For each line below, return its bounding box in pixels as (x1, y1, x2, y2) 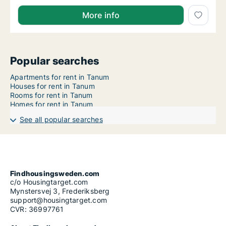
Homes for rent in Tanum (10, 100, 93, 109)
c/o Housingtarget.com (10, 178, 88, 187)
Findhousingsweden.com (10, 169, 100, 178)
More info (82, 10, 120, 21)
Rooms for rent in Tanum (10, 91, 93, 100)
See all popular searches (20, 115, 103, 124)
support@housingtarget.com (10, 196, 107, 205)
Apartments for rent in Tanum (10, 73, 109, 82)
